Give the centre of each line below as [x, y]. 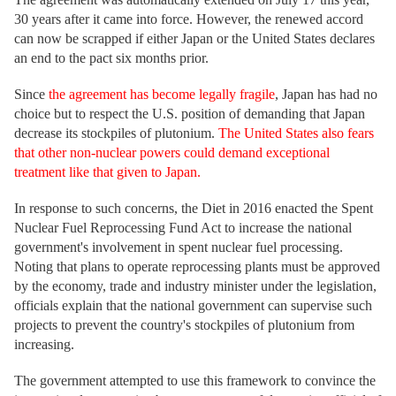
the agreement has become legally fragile [162, 94]
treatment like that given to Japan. [107, 172]
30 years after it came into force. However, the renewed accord [189, 19]
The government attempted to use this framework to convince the [195, 381]
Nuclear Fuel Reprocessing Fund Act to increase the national [183, 228]
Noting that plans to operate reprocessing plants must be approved [197, 267]
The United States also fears [296, 133]
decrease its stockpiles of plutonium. [116, 133]
